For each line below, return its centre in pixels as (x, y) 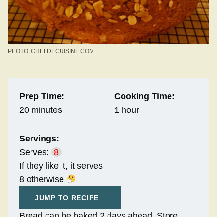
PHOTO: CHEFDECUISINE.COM (51, 51)
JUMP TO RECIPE (67, 197)
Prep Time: (42, 96)
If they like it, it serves (61, 165)
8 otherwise (43, 179)
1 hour (126, 110)
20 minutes (41, 110)
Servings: (39, 138)
